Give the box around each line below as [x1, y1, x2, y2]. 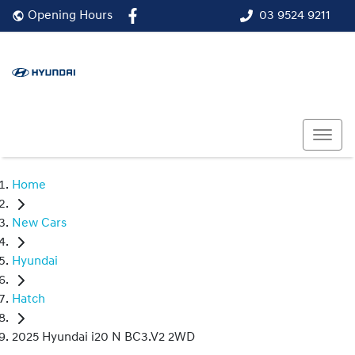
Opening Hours [25, 10, 113, 23]
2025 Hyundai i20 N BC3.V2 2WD [12, 331, 195, 345]
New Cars [12, 217, 67, 231]
